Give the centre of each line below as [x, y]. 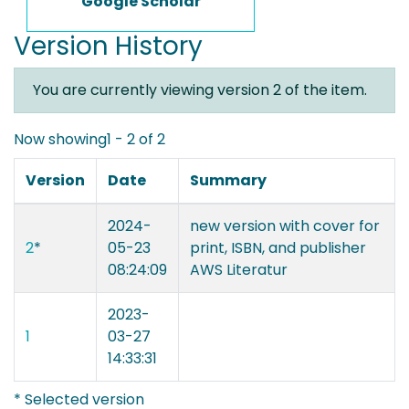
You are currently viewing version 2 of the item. [200, 90]
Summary [228, 180]
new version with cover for [285, 225]
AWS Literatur [239, 269]
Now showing [60, 139]
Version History [108, 46]
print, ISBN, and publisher [278, 247]
